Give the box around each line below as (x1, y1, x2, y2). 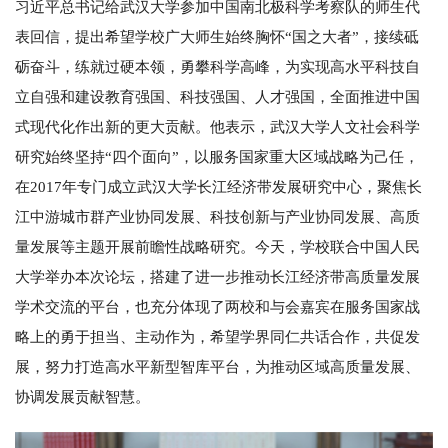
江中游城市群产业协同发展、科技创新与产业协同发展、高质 (15, 208, 420, 225)
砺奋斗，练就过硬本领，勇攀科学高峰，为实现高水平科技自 (15, 58, 420, 75)
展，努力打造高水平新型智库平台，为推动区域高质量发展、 (15, 358, 420, 375)
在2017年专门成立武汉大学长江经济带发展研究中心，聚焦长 (15, 178, 422, 195)
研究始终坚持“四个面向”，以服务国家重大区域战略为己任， (15, 148, 419, 165)
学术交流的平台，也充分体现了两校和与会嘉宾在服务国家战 (15, 298, 420, 315)
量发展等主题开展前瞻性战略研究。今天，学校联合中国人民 (15, 238, 420, 255)
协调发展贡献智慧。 (15, 388, 150, 405)
